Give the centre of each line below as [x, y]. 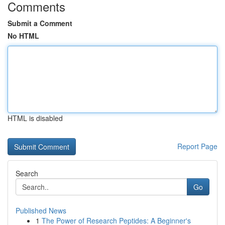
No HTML [23, 36]
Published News [41, 210]
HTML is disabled [35, 118]
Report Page [197, 146]
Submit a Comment [40, 23]
